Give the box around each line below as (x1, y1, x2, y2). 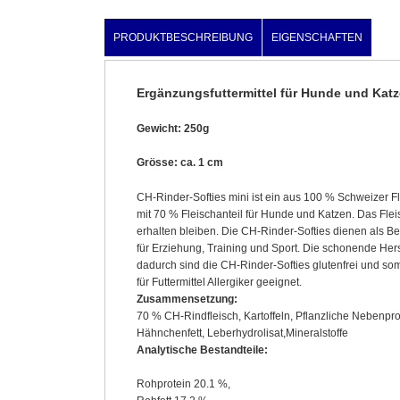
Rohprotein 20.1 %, (137, 377, 230, 390)
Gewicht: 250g (137, 122, 209, 136)
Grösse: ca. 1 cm (137, 156, 223, 170)
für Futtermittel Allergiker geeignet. (137, 275, 302, 288)
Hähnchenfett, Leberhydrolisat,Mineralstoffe (137, 326, 348, 339)
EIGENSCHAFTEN (271, 31, 362, 45)
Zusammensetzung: (137, 292, 237, 305)
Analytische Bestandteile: (137, 343, 268, 356)
